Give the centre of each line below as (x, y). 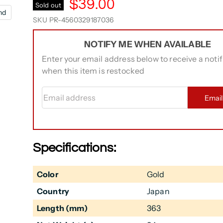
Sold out (48, 5)
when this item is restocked (93, 71)
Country (53, 191)
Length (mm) (62, 208)
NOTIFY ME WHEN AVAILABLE (148, 44)
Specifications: (74, 148)
